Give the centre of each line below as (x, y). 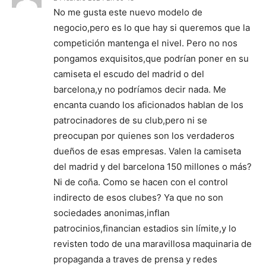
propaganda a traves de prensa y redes (135, 259)
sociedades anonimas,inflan (112, 213)
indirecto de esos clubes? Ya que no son (138, 197)
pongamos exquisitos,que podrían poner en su (151, 58)
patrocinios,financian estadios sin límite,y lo (145, 228)
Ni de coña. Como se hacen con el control (141, 182)
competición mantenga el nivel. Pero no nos (145, 43)
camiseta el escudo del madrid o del (129, 74)
